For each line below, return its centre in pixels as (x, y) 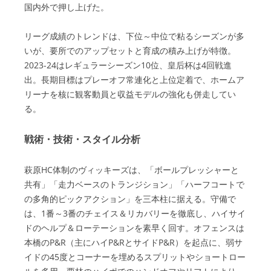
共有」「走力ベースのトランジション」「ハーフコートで (134, 184)
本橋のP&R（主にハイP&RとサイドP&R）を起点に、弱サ (133, 242)
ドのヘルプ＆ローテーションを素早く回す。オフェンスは (134, 228)
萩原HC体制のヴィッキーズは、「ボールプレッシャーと (132, 170)
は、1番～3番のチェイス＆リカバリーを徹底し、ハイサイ (135, 213)
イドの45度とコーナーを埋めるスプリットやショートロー (135, 257)
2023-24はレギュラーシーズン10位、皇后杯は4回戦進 (128, 65)
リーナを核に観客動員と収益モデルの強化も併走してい (130, 94)
